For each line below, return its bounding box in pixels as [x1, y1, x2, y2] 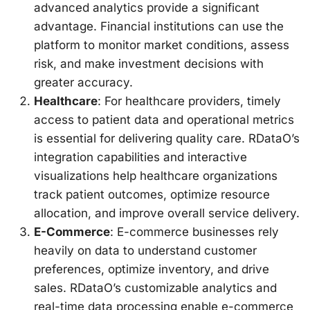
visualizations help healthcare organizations [33, 169, 277, 183]
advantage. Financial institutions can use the [33, 19, 284, 33]
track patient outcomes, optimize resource [33, 188, 270, 201]
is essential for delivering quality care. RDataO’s [33, 131, 300, 145]
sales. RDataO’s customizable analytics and [33, 281, 277, 295]
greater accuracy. [33, 75, 133, 89]
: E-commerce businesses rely [109, 225, 279, 239]
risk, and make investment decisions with [33, 57, 264, 71]
